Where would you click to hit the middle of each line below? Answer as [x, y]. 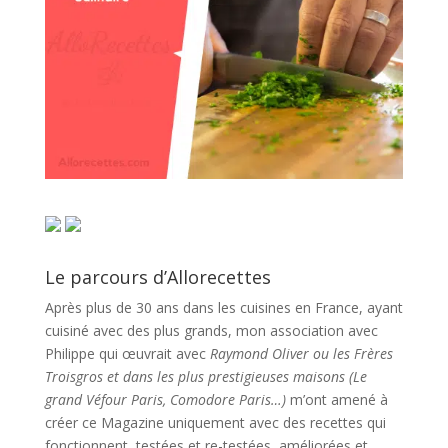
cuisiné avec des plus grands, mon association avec [211, 330]
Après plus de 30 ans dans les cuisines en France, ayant [223, 307]
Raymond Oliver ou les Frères [301, 353]
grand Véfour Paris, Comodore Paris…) [165, 399]
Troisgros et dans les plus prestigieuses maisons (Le [205, 376]
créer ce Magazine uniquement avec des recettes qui [215, 422]
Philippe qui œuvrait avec [127, 353]
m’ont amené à [336, 399]
